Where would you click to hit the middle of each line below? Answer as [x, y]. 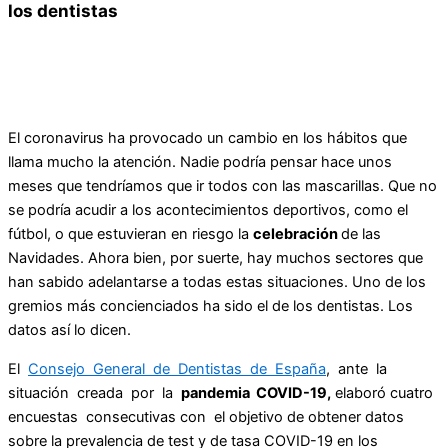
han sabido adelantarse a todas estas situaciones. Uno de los [217, 282]
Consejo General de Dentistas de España [177, 368]
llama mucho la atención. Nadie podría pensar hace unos [200, 162]
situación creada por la [94, 392]
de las [361, 234]
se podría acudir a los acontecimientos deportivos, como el [208, 210]
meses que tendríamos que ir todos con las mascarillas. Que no [222, 186]
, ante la [356, 368]
